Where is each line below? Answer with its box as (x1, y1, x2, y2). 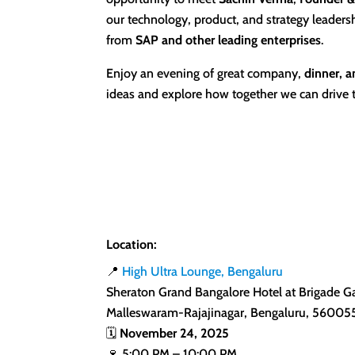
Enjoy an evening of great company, (106, 66, 305, 82)
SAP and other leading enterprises (136, 32, 322, 48)
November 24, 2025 (120, 326, 230, 342)
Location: (106, 237, 158, 253)
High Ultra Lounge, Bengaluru (122, 264, 284, 280)
